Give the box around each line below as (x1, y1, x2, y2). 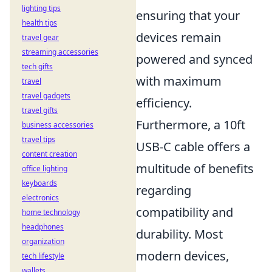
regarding (136, 182, 191, 199)
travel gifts (22, 105, 58, 115)
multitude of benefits (136, 160, 254, 177)
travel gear (22, 32, 59, 42)
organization (22, 236, 64, 246)
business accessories (22, 120, 93, 130)
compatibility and (136, 204, 233, 220)
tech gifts (22, 61, 53, 72)
